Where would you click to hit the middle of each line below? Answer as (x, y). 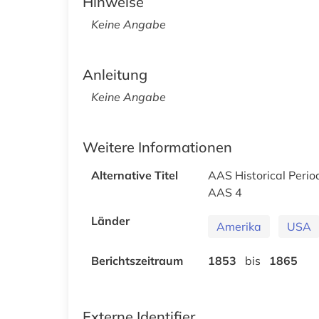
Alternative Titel (135, 175)
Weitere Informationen (157, 147)
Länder (110, 220)
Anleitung (115, 74)
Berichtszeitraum (137, 260)
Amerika (239, 226)
